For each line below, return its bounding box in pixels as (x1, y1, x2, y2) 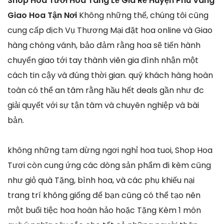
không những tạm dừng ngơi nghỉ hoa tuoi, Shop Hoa (7, 144, 212, 156)
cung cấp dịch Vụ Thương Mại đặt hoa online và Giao (7, 24, 212, 36)
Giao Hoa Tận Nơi (7, 9, 79, 21)
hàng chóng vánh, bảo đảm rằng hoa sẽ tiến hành (7, 39, 200, 51)
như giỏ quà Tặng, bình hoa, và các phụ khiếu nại (7, 174, 194, 186)
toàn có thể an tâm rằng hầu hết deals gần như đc (7, 84, 204, 96)
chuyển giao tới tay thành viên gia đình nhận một (7, 54, 198, 66)
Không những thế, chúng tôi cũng (79, 9, 208, 21)
